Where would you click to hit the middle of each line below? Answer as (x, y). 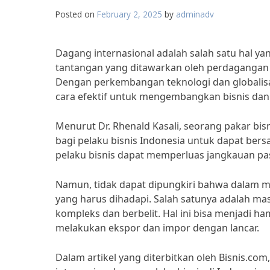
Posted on (76, 14)
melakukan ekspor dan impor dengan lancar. (157, 228)
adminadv (195, 14)
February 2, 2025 (130, 14)
